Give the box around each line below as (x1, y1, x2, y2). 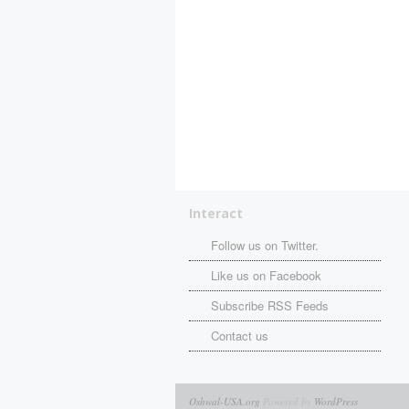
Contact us (211, 327, 268, 345)
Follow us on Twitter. (211, 236, 319, 255)
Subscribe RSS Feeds (211, 297, 329, 315)
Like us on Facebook (211, 267, 321, 285)
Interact (189, 204, 243, 223)
